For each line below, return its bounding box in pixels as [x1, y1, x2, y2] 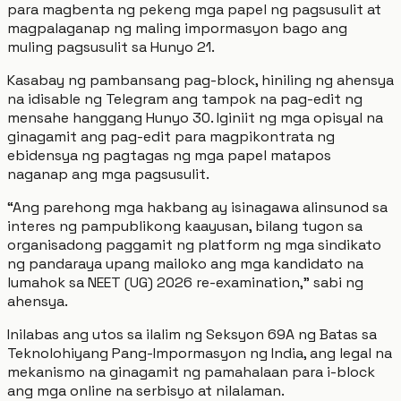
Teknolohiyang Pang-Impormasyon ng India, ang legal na [7, 343, 392, 363]
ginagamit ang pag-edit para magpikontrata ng [7, 126, 335, 146]
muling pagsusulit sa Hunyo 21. [7, 37, 215, 56]
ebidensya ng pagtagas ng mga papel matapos [7, 145, 331, 165]
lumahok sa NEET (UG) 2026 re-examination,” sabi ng [7, 272, 363, 292]
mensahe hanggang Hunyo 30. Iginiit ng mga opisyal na [7, 107, 383, 127]
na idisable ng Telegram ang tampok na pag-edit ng [7, 89, 363, 108]
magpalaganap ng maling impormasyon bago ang [7, 18, 347, 38]
